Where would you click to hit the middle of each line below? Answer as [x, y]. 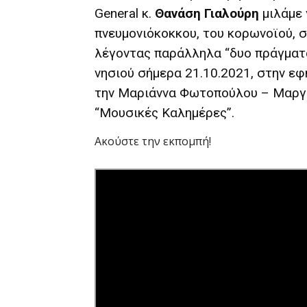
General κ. [125, 13]
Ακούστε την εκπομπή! [153, 141]
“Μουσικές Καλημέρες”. [164, 113]
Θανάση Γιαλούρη [207, 13]
